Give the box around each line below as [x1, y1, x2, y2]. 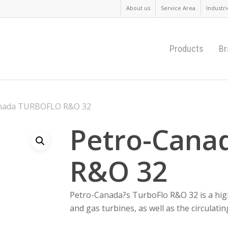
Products [169, 43, 204, 54]
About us [126, 4, 150, 12]
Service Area [161, 4, 195, 12]
